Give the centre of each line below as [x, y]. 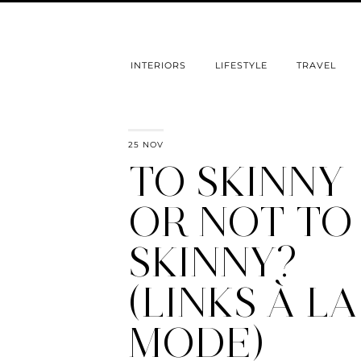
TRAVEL [316, 66]
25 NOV [146, 145]
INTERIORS [158, 66]
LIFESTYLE [241, 66]
